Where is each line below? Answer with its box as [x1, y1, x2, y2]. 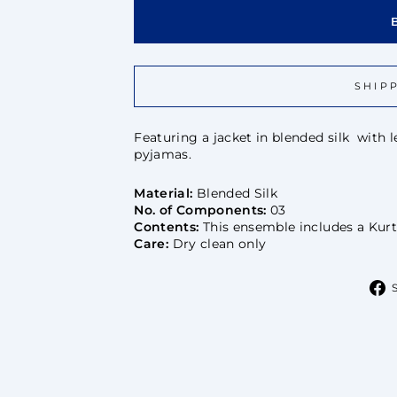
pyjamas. [134, 145, 192, 162]
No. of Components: [134, 201, 267, 218]
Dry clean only [172, 235, 267, 252]
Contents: [134, 218, 203, 235]
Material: [134, 184, 193, 201]
